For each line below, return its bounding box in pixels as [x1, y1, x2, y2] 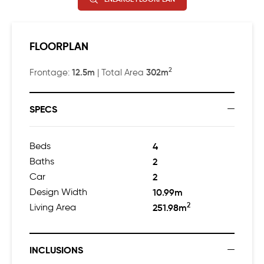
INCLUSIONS [29, 243, 83, 256]
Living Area [29, 201, 76, 213]
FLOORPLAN [29, 39, 88, 53]
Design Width [29, 186, 87, 197]
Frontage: [29, 67, 72, 78]
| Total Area [95, 67, 146, 78]
